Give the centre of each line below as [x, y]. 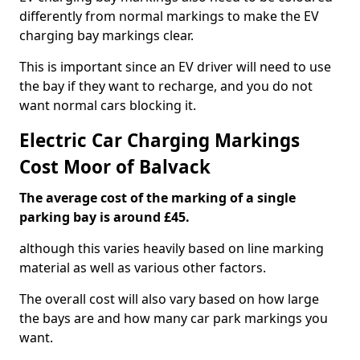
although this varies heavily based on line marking [172, 248]
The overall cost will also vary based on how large [169, 299]
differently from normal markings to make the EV [169, 16]
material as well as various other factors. [143, 268]
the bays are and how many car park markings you [174, 318]
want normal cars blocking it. [108, 105]
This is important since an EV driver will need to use [175, 67]
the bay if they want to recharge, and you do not [166, 86]
